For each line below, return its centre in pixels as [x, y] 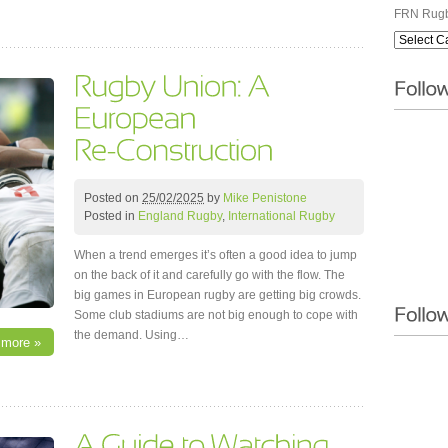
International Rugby [281, 215]
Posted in [111, 215]
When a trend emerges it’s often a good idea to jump [215, 254]
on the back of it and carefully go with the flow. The [209, 274]
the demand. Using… [131, 334]
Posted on [113, 197]
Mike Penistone [265, 197]
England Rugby [180, 215]
